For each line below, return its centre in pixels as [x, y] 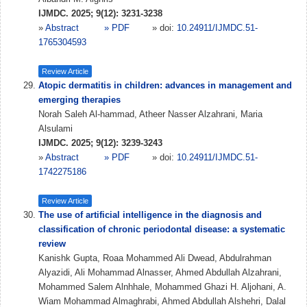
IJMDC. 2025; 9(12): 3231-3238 [100, 13]
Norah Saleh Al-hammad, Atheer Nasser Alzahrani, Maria [150, 114]
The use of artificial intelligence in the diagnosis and [150, 215]
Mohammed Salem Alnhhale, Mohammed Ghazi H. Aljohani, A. [162, 287]
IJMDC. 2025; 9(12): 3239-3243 [100, 143]
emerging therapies [79, 100]
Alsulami [56, 128]
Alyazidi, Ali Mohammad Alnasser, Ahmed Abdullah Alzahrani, [160, 272]
